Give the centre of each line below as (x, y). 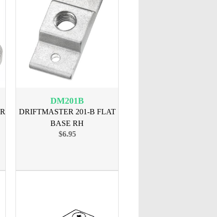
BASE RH (67, 123)
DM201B (67, 101)
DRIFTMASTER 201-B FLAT (67, 112)
